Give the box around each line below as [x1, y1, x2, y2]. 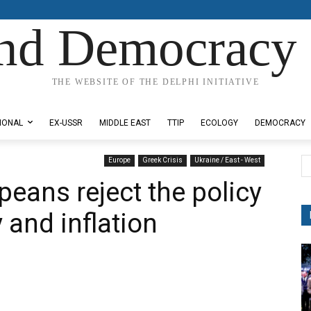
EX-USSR [49, 118, 83, 128]
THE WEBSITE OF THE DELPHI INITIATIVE [51, 77, 260, 87]
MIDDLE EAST [99, 118, 151, 128]
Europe [108, 156, 131, 164]
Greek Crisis [142, 156, 183, 164]
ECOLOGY [201, 118, 238, 128]
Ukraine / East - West [194, 156, 260, 164]
